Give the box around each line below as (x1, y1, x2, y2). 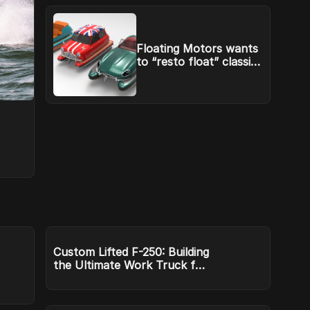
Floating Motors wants (136, 42, 259, 55)
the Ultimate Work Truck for (53, 258, 208, 272)
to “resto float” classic (136, 55, 257, 69)
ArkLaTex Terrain (53, 271, 145, 285)
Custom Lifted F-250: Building (53, 245, 210, 259)
